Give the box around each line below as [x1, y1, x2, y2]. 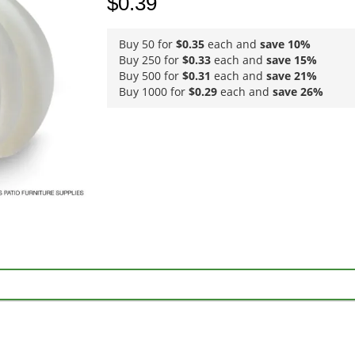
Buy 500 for [118, 68, 182, 84]
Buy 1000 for [118, 84, 189, 100]
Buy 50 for [118, 36, 176, 52]
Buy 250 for [118, 52, 182, 68]
